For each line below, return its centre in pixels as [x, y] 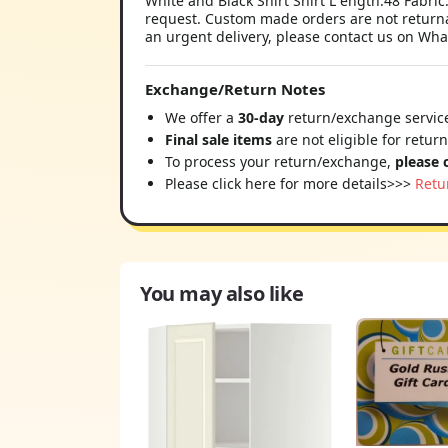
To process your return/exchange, [280, 161]
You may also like [222, 293]
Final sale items [218, 139]
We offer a [201, 117]
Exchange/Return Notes [235, 88]
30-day [263, 117]
